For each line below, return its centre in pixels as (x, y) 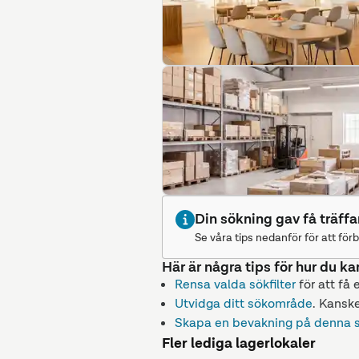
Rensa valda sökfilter (235, 284)
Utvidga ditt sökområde (244, 303)
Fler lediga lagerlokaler (239, 343)
